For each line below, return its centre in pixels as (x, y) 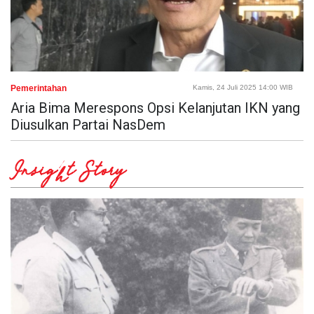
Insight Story (68, 173)
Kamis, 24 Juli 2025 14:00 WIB (243, 87)
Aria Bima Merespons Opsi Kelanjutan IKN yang (155, 108)
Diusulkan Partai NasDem (88, 124)
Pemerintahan (39, 88)
